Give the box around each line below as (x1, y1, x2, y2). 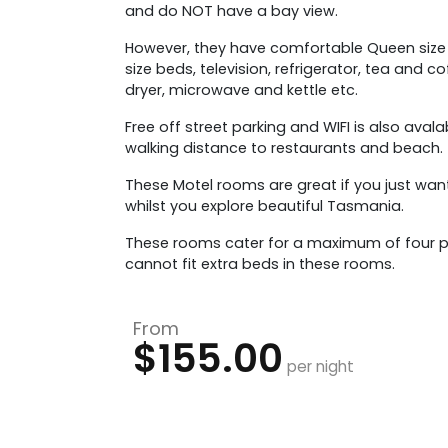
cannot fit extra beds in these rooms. (125, 254, 399, 275)
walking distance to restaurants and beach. (125, 138, 443, 159)
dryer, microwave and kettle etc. (125, 80, 358, 101)
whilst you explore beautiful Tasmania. (125, 196, 404, 217)
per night (283, 355, 354, 377)
